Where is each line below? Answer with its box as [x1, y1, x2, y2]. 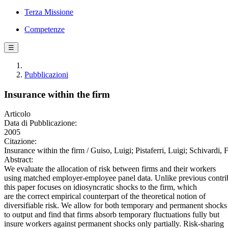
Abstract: [4, 155, 33, 164]
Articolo [4, 109, 31, 119]
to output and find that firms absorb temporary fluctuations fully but [4, 210, 219, 219]
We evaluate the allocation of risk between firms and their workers [4, 164, 216, 174]
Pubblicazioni [24, 70, 68, 79]
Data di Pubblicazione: [4, 119, 77, 128]
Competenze [24, 25, 65, 34]
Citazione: [4, 137, 37, 146]
